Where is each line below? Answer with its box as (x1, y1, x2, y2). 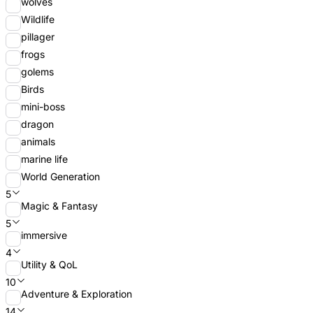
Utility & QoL (21, 259, 78, 271)
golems (21, 66, 54, 78)
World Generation (21, 170, 100, 183)
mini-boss (21, 101, 65, 113)
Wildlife (21, 13, 54, 26)
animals (21, 136, 55, 148)
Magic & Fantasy (21, 200, 98, 212)
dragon (21, 118, 54, 131)
